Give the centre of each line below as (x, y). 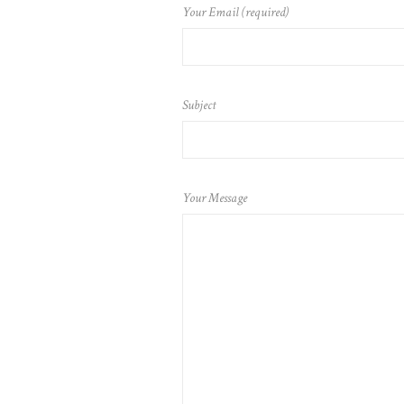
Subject (198, 105)
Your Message (214, 198)
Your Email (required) (235, 12)
